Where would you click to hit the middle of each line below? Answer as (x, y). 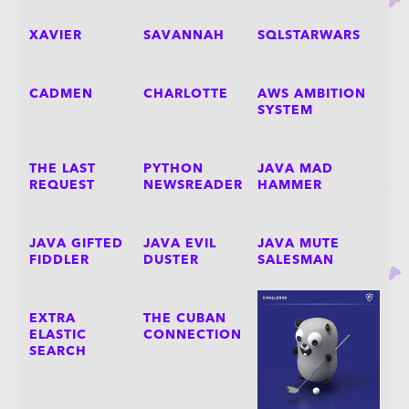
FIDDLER (60, 261)
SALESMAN (295, 261)
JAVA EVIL (180, 244)
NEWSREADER (193, 186)
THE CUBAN (185, 319)
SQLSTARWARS (309, 36)
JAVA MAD (295, 169)
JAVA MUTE (298, 244)
